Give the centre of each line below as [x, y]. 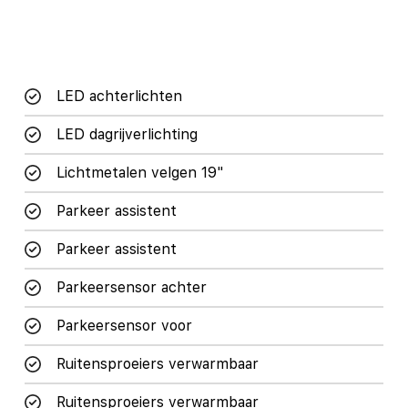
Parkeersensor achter [131, 287]
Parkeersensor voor [124, 325]
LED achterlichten [119, 96]
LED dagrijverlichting [127, 134]
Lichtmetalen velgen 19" [140, 172]
